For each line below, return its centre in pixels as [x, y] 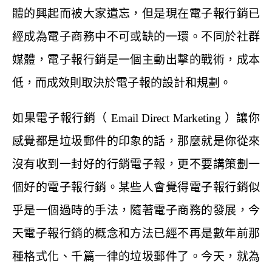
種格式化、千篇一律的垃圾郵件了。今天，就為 [136, 257]
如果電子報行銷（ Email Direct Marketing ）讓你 [136, 118]
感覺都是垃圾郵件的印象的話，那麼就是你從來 [136, 141]
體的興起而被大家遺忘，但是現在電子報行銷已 [136, 14]
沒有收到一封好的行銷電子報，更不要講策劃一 [136, 164]
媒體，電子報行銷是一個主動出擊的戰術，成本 [136, 60]
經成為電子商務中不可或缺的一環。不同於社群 [136, 37]
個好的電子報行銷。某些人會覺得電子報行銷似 [136, 187]
